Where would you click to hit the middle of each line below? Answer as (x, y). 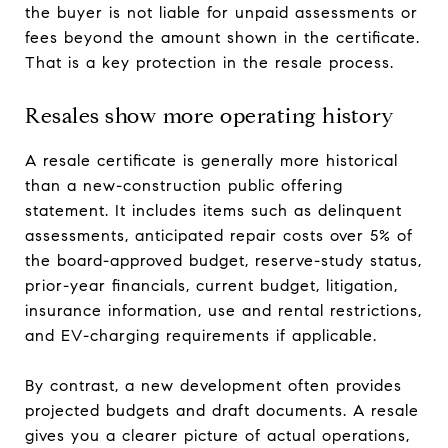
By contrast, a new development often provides (213, 385)
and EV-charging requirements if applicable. (201, 335)
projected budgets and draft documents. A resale (222, 410)
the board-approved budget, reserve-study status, (223, 260)
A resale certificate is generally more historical (211, 160)
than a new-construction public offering (184, 185)
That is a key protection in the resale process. (209, 62)
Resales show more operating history (210, 115)
